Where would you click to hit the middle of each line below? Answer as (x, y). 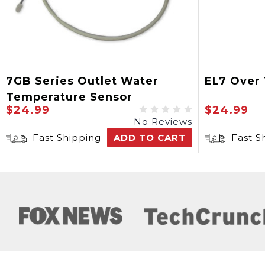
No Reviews (163, 122)
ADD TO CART (150, 138)
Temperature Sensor (69, 97)
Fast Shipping (65, 138)
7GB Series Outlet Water (82, 81)
